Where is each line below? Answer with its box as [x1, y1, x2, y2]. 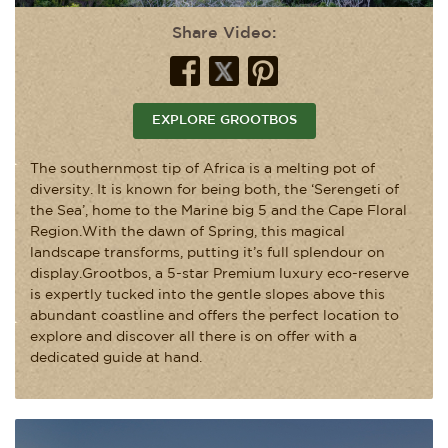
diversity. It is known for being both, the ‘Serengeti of [30, 183, 399, 196]
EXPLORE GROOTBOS [151, 114, 297, 126]
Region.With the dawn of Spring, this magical [30, 225, 345, 238]
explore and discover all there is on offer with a [30, 330, 357, 343]
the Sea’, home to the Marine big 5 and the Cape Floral [30, 204, 407, 217]
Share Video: [172, 25, 276, 41]
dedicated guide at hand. [30, 351, 202, 364]
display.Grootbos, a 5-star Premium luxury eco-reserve [30, 267, 409, 280]
